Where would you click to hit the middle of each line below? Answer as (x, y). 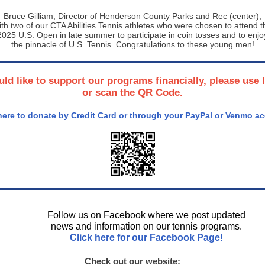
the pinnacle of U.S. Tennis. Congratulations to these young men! (132, 44)
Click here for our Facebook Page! (146, 237)
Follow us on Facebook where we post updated (146, 215)
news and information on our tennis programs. (146, 226)
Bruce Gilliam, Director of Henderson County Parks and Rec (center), (132, 16)
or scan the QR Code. (132, 93)
